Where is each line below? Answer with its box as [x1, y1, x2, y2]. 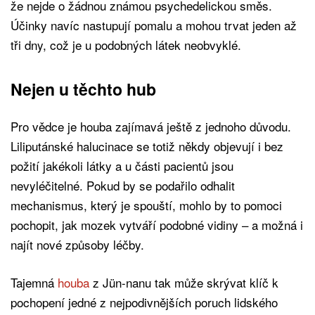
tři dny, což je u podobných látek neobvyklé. [11, 35, 241, 53]
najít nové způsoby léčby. [11, 235, 144, 253]
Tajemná [11, 273, 58, 291]
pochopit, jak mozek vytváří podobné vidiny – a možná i [11, 215, 303, 233]
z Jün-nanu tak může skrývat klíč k [93, 273, 278, 291]
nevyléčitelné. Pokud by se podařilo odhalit [11, 176, 235, 194]
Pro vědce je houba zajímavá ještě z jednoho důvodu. [11, 117, 291, 135]
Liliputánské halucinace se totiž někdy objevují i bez [11, 136, 283, 155]
